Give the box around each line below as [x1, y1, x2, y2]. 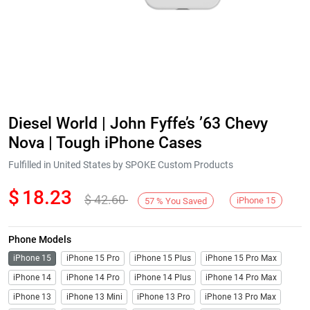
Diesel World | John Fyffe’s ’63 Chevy [8, 113, 268, 133]
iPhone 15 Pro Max [206, 253, 277, 263]
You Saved [165, 195, 208, 206]
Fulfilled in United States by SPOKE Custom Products [8, 158, 233, 171]
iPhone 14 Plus [134, 272, 191, 282]
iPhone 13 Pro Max [205, 291, 277, 302]
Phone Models [8, 234, 80, 246]
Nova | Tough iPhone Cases [8, 132, 202, 152]
